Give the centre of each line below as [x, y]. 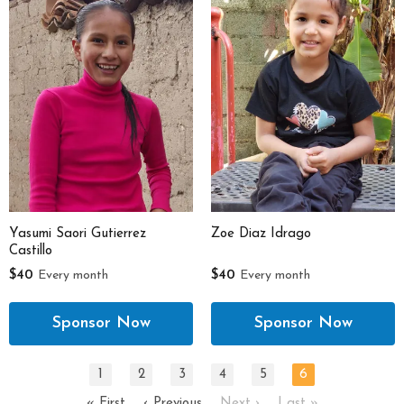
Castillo [31, 251]
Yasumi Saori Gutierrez [78, 234]
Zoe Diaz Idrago [261, 234]
